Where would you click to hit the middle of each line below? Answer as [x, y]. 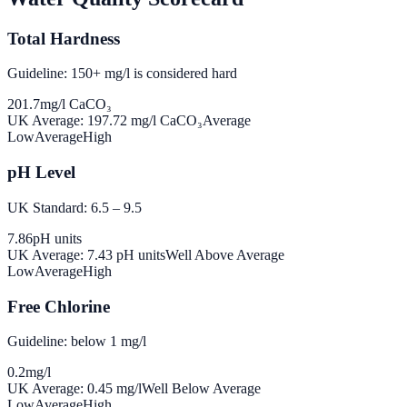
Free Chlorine [59, 306]
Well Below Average [201, 389]
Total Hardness [64, 38]
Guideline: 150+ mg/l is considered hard [122, 74]
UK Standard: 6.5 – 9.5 [74, 207]
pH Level [41, 173]
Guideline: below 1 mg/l [77, 342]
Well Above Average [225, 254]
